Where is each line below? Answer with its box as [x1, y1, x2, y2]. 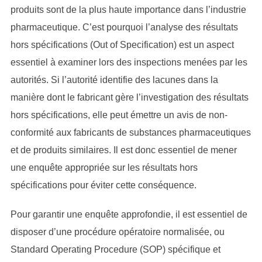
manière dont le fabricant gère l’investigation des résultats [10, 92, 249, 102]
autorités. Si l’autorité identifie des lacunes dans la [10, 75, 218, 85]
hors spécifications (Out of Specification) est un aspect [10, 40, 234, 50]
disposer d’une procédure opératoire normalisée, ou [10, 227, 225, 237]
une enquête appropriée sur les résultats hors [10, 163, 198, 173]
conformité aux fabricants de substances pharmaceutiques [10, 127, 251, 137]
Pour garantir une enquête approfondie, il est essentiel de [10, 209, 247, 219]
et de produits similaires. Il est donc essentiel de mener [10, 145, 237, 155]
